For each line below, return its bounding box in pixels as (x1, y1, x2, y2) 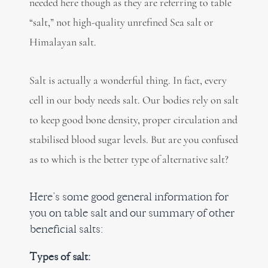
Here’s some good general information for (29, 189, 229, 203)
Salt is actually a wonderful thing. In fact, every (29, 74, 227, 87)
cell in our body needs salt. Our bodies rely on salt (29, 93, 239, 107)
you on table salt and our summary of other (29, 205, 234, 220)
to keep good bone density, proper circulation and (29, 113, 237, 127)
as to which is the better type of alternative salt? (29, 153, 229, 166)
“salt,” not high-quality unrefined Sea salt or (29, 15, 214, 29)
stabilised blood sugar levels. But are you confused (29, 133, 238, 147)
